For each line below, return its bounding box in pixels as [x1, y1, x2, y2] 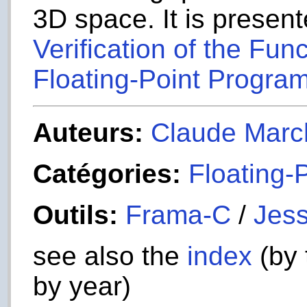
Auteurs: [33, 117, 144, 147]
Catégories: [33, 158, 182, 188]
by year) [33, 271, 132, 301]
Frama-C [125, 199, 232, 230]
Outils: [33, 199, 119, 230]
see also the [33, 241, 188, 271]
